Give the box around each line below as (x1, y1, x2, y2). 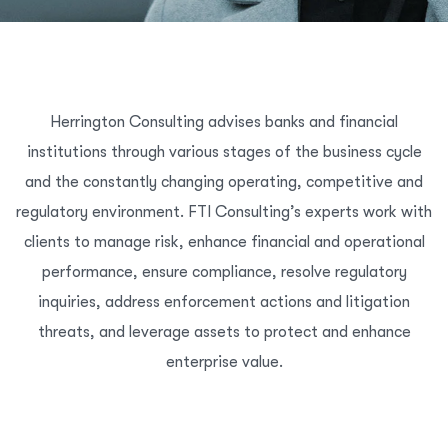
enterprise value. (165, 353, 283, 371)
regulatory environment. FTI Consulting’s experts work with (16, 203, 432, 221)
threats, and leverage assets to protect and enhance (37, 323, 411, 341)
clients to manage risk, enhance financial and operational (23, 233, 425, 251)
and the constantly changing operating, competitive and (25, 173, 423, 191)
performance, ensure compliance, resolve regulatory (41, 263, 407, 281)
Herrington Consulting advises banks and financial (50, 113, 398, 131)
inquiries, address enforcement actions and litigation (38, 293, 410, 311)
